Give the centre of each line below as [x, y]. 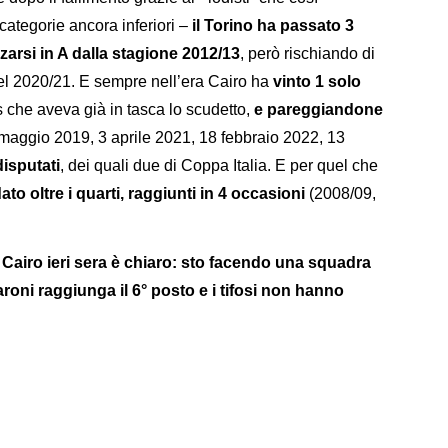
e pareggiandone [318, 109]
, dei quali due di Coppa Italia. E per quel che [219, 165]
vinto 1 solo [317, 81]
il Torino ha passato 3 [273, 25]
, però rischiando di [307, 53]
